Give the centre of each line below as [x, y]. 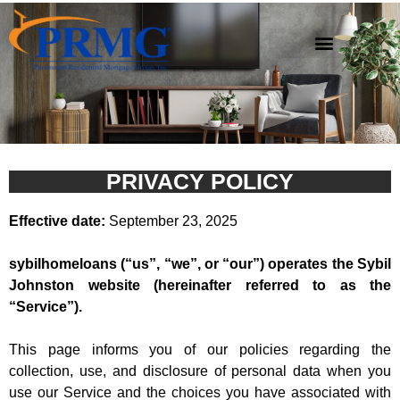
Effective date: [57, 221]
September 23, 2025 [171, 221]
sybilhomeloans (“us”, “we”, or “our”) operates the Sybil [200, 264]
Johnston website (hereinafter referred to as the [200, 286]
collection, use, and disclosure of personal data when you [200, 371]
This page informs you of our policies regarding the [200, 350]
